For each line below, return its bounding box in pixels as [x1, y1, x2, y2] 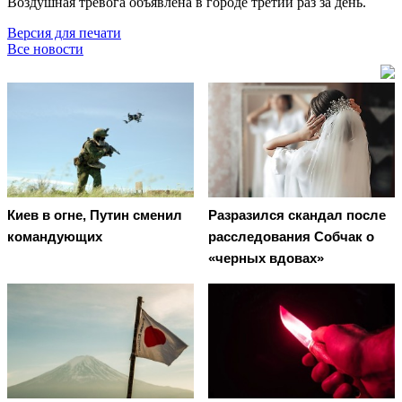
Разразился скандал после [208, 207, 386, 223]
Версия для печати [7, 24, 121, 40]
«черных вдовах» [208, 250, 324, 267]
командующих [7, 229, 102, 245]
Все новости [7, 40, 83, 57]
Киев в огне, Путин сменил [7, 207, 182, 223]
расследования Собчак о [208, 229, 374, 245]
